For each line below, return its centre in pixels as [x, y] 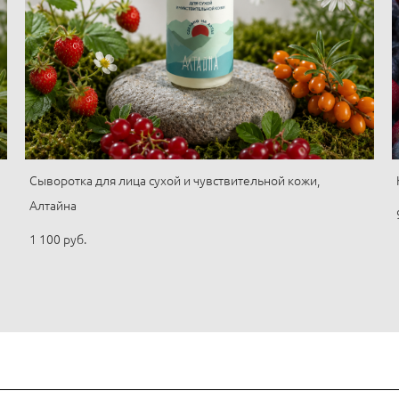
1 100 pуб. [58, 240]
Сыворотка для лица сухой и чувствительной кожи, [175, 181]
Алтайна [53, 206]
